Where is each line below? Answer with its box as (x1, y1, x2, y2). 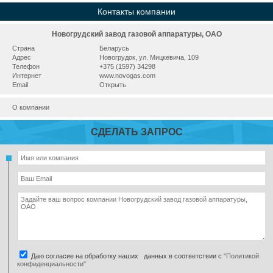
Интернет (12, 72, 41, 79)
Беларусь (99, 44, 129, 52)
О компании (12, 104, 49, 111)
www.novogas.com (99, 72, 155, 79)
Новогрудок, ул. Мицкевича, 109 (99, 54, 199, 61)
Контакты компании (97, 7, 175, 16)
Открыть (99, 81, 126, 88)
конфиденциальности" (17, 260, 86, 268)
